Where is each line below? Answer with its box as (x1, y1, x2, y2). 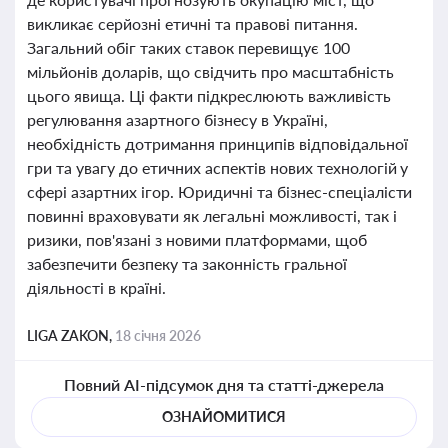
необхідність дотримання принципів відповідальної (27, 134, 408, 153)
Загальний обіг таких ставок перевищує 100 (27, 38, 350, 57)
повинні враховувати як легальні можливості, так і (27, 206, 397, 225)
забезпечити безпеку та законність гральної (27, 254, 347, 273)
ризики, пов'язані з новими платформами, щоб (27, 230, 367, 249)
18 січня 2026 (115, 327, 201, 344)
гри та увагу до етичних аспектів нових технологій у (27, 158, 409, 177)
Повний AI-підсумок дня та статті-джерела (63, 375, 385, 394)
